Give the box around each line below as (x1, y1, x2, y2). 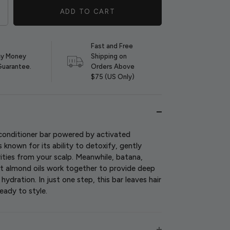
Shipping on (90, 52, 127, 60)
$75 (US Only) (90, 73, 135, 81)
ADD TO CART (60, 8, 116, 15)
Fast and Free (90, 42, 133, 50)
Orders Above (90, 63, 135, 70)
